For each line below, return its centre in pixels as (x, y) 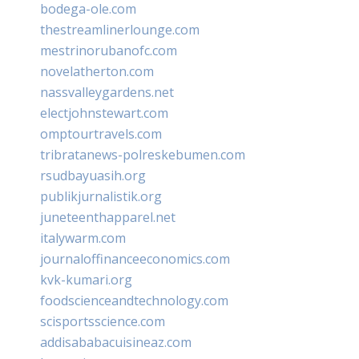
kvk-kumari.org (86, 279)
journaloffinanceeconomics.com (135, 258)
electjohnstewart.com (104, 113)
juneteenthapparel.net (108, 217)
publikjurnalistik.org (101, 196)
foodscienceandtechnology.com (134, 300)
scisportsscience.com (103, 321)
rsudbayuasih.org (93, 175)
